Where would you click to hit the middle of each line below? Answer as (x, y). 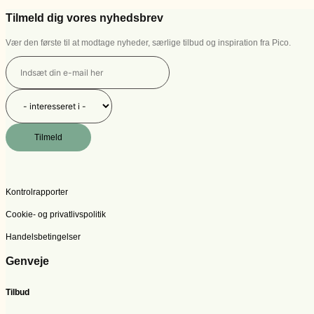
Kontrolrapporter (38, 192)
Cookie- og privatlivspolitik (56, 215)
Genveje (27, 261)
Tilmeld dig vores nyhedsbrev (84, 18)
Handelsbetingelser (43, 237)
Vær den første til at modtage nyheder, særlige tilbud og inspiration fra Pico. (148, 43)
